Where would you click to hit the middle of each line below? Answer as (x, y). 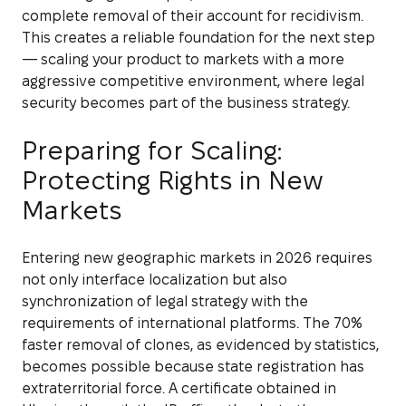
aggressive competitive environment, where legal (193, 81)
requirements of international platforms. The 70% (192, 323)
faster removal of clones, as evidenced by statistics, (200, 344)
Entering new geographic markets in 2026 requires (197, 257)
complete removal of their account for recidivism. (193, 15)
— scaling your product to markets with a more (183, 59)
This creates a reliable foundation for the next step (198, 37)
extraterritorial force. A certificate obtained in (179, 388)
